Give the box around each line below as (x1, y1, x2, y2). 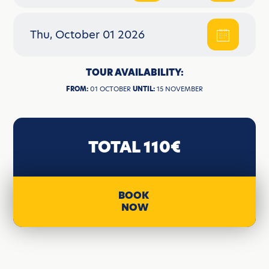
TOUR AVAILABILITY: (85, 66, 184, 79)
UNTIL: (133, 84, 155, 94)
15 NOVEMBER (155, 84, 203, 94)
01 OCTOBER (88, 84, 133, 94)
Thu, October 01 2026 (30, 27, 145, 43)
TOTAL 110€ (88, 136, 181, 159)
